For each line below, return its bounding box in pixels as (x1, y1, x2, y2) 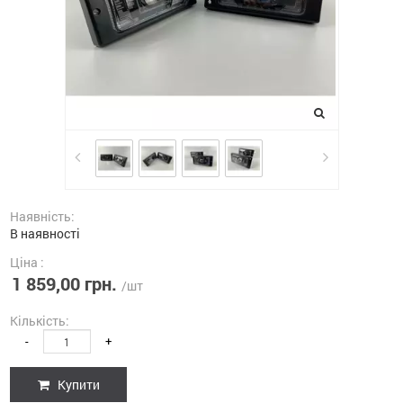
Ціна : (10, 254, 44, 271)
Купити (54, 376, 100, 393)
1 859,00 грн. (12, 272, 117, 295)
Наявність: (10, 208, 75, 225)
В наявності (10, 225, 80, 242)
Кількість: (10, 312, 69, 329)
